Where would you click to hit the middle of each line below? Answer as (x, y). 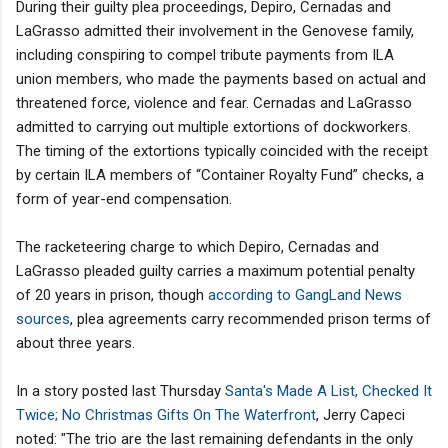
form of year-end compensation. (124, 198)
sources (43, 318)
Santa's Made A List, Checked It (328, 390)
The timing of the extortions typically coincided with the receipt (222, 150)
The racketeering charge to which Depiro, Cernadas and (197, 246)
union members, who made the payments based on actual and (221, 78)
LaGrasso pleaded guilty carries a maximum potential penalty (215, 270)
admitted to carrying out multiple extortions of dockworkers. (213, 126)
